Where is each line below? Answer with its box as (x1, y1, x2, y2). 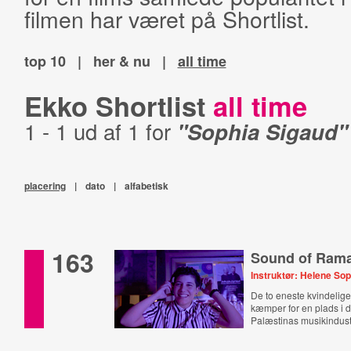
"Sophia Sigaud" (176, 116, 348, 147)
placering (24, 179, 66, 193)
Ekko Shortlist (24, 86, 213, 125)
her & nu (92, 51, 150, 71)
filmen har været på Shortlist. (24, 2, 309, 34)
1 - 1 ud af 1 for (24, 116, 177, 147)
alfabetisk (124, 179, 168, 193)
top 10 (24, 51, 66, 71)
